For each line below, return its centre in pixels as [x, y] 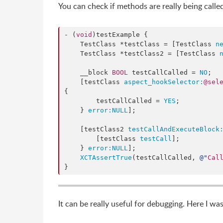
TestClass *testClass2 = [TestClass [150, 54]
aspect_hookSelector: [164, 82]
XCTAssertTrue [106, 158]
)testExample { [120, 35]
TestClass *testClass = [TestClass [148, 44]
